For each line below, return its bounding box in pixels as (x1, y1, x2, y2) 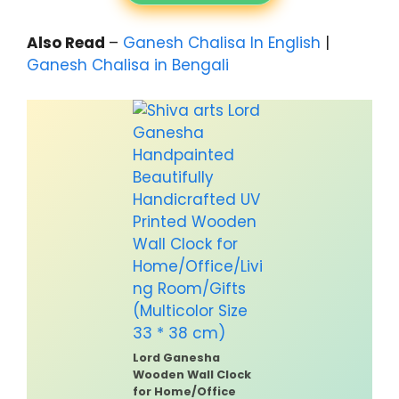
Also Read (27, 32, 109, 54)
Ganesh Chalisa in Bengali (27, 54, 229, 77)
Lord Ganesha (133, 349, 220, 365)
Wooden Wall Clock (133, 366, 251, 382)
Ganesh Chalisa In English (123, 32, 321, 54)
